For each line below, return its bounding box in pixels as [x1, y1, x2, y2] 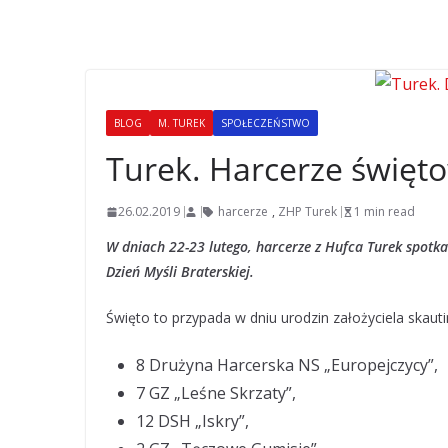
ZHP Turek [278, 203, 337, 220]
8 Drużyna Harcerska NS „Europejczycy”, [136, 354, 438, 376]
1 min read [354, 203, 415, 220]
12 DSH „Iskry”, [136, 410, 249, 432]
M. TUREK [158, 116, 205, 130]
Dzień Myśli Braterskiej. [106, 262, 254, 281]
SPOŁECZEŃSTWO [221, 116, 310, 130]
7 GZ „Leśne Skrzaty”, [136, 382, 296, 404]
